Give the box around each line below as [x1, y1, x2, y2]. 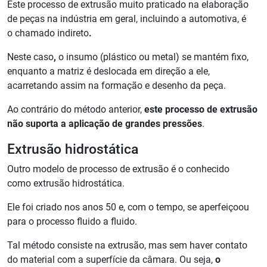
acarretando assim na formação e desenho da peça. [7, 80, 228, 92]
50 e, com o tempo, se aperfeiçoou [105, 201, 249, 213]
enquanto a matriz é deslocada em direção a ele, [7, 66, 210, 77]
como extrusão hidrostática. [7, 178, 127, 190]
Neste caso [7, 51, 54, 63]
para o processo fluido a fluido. [7, 216, 139, 228]
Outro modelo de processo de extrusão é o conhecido [7, 163, 229, 175]
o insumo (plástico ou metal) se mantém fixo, [58, 51, 249, 63]
